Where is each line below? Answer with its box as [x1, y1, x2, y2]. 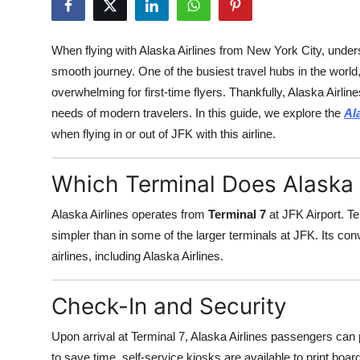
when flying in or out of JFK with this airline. [51, 127, 276, 141]
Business [12, 169, 64, 185]
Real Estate [12, 287, 80, 303]
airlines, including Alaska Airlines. [51, 249, 223, 263]
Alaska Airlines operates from [51, 207, 208, 221]
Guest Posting [12, 51, 97, 67]
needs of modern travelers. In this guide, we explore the [51, 106, 344, 120]
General [12, 326, 59, 342]
